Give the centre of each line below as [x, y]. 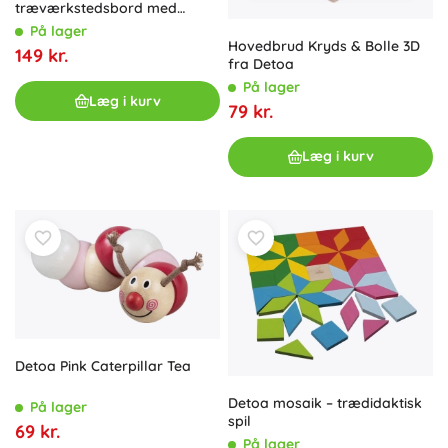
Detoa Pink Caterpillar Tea [103, 366]
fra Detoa [261, 63]
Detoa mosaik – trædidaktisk [325, 402]
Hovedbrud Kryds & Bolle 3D [324, 45]
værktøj [41, 26]
